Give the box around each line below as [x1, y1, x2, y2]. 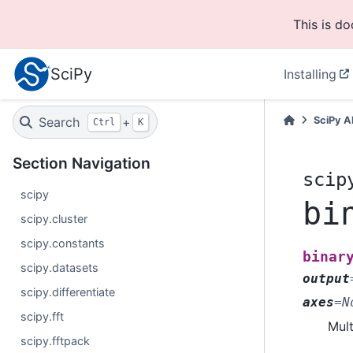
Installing [284, 66, 336, 82]
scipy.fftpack [20, 334, 91, 347]
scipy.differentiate [20, 285, 116, 299]
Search [39, 114, 80, 130]
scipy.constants [20, 236, 106, 250]
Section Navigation [13, 154, 150, 173]
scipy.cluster [20, 212, 88, 225]
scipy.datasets [20, 261, 99, 274]
